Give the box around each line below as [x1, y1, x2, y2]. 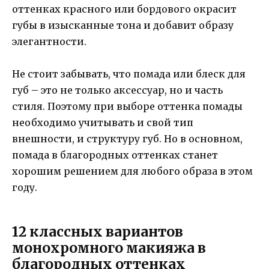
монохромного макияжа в [12, 239, 206, 257]
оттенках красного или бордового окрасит [12, 3, 237, 16]
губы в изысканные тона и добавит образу [12, 19, 234, 32]
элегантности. [12, 35, 86, 48]
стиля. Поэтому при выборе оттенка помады [12, 100, 243, 113]
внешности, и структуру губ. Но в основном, [12, 133, 243, 145]
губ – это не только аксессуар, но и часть [12, 84, 223, 97]
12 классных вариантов [12, 223, 183, 241]
